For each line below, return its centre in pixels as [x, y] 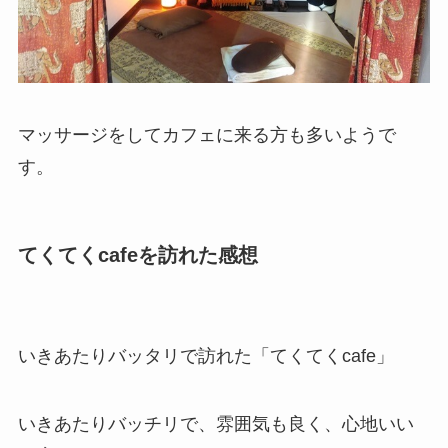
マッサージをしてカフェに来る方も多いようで [206, 134]
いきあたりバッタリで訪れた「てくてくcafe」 [205, 356]
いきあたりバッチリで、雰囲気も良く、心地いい [215, 423]
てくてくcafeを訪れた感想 [137, 254]
